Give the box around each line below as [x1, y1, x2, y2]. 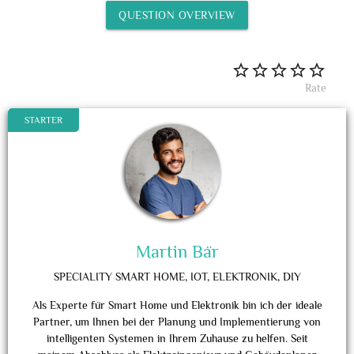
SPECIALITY [53, 270, 112, 283]
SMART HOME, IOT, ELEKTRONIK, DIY [115, 270, 301, 283]
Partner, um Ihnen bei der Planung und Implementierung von [33, 315, 321, 328]
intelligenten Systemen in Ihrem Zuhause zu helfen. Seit [46, 332, 308, 345]
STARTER [24, 115, 62, 126]
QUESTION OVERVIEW [119, 9, 235, 21]
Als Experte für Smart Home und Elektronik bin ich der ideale [32, 299, 322, 311]
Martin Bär [135, 242, 219, 262]
